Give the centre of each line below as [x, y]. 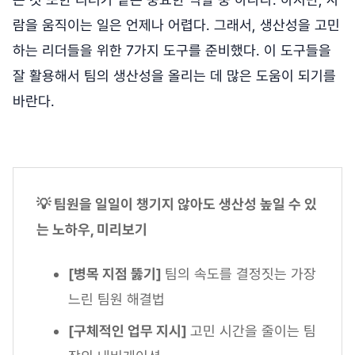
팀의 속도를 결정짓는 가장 [240, 274]
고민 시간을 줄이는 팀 [253, 331]
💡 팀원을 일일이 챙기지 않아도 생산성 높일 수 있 [177, 204]
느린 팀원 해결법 [116, 300]
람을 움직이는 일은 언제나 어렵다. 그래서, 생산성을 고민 [176, 25]
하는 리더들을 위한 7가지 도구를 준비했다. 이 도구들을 [172, 51]
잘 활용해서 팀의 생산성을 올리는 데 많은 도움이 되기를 [174, 76]
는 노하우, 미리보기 [94, 230]
